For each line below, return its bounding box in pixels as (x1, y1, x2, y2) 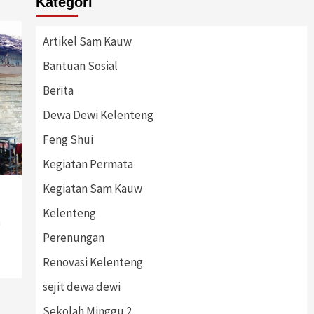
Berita (42, 83, 74, 98)
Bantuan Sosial (42, 58, 118, 74)
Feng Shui (42, 132, 93, 147)
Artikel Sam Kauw (42, 34, 132, 49)
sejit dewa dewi (42, 279, 121, 294)
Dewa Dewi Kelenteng (42, 107, 153, 123)
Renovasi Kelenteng (42, 254, 143, 270)
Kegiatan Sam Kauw (42, 181, 142, 196)
